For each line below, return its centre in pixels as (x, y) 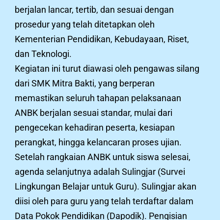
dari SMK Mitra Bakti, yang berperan (85, 83)
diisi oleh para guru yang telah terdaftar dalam (104, 201)
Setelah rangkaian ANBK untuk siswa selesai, (103, 157)
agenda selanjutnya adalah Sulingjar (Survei (100, 171)
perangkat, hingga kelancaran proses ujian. (98, 142)
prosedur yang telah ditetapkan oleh (85, 24)
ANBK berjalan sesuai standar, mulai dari (94, 112)
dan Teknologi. (43, 54)
